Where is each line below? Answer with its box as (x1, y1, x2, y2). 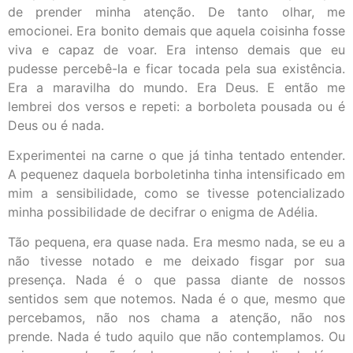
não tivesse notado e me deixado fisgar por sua (8, 253, 345, 269)
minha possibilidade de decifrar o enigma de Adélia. (8, 203, 318, 220)
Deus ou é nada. (8, 117, 104, 133)
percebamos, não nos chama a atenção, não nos (8, 310, 345, 326)
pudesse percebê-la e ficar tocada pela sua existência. (8, 60, 345, 76)
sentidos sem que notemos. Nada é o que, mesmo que (8, 291, 345, 307)
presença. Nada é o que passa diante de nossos (8, 272, 345, 288)
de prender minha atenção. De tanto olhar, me (8, 3, 345, 20)
